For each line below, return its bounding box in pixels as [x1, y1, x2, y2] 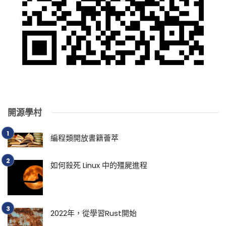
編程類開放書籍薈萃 [50, 133, 119, 144]
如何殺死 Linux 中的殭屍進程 [50, 159, 147, 171]
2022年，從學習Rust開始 [50, 207, 137, 218]
